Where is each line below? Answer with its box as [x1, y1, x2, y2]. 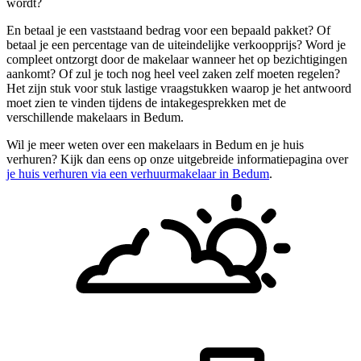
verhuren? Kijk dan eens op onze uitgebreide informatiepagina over [6, 152, 348, 167]
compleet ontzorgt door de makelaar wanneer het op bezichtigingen [6, 52, 347, 67]
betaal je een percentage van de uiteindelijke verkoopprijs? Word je [6, 38, 346, 52]
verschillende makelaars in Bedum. [6, 110, 184, 125]
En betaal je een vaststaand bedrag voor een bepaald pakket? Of [6, 23, 330, 38]
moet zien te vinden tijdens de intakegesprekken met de [6, 96, 286, 110]
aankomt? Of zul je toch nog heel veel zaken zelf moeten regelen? [6, 67, 340, 81]
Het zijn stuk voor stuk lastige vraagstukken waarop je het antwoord [6, 81, 351, 96]
